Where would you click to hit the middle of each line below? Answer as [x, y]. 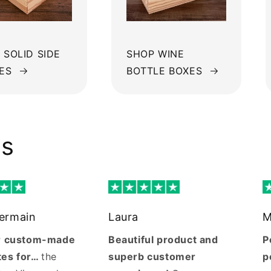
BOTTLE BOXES [165, 71]
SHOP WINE [155, 54]
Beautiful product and [163, 240]
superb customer [152, 257]
